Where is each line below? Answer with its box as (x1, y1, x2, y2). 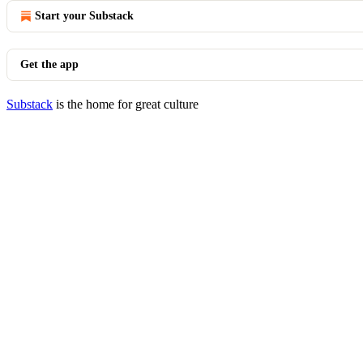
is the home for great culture (53, 97, 199, 111)
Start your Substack (35, 10, 134, 22)
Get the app (20, 58, 79, 70)
